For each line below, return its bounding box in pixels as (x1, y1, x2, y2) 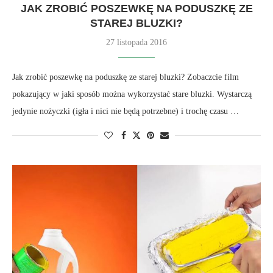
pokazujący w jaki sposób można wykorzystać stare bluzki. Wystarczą (12, 90, 252, 99)
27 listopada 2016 (106, 38, 167, 47)
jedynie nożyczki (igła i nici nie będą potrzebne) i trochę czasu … (12, 107, 239, 116)
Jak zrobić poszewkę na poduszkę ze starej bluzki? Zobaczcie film (12, 73, 239, 82)
